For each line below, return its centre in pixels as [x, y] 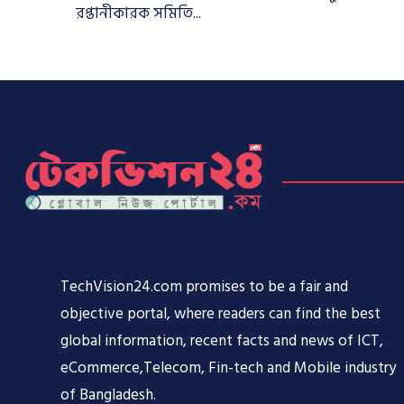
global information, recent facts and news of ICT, [222, 340]
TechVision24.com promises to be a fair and [205, 286]
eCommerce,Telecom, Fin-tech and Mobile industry [229, 367]
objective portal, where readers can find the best [221, 313]
